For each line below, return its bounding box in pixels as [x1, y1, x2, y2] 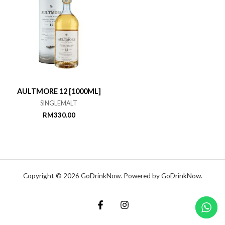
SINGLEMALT [40, 99, 77, 107]
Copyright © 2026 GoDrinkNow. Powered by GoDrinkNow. [23, 172, 202, 180]
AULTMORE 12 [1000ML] [17, 87, 101, 96]
